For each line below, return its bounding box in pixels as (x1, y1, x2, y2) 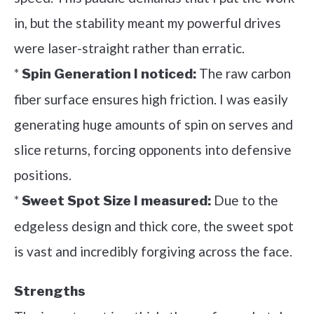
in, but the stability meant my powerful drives (14, 15, 281, 32)
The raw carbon (196, 65, 291, 82)
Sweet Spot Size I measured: (22, 193, 211, 210)
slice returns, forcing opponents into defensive (14, 142, 292, 158)
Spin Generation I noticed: (22, 66, 196, 83)
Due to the (211, 192, 278, 209)
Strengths (14, 283, 86, 300)
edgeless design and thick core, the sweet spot (14, 218, 294, 235)
